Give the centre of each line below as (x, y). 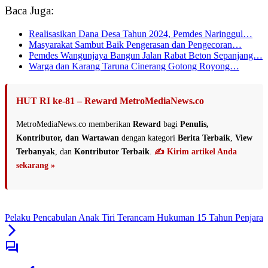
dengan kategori (148, 138)
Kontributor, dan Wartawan (68, 138)
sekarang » (36, 165)
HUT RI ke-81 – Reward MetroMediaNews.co (110, 100)
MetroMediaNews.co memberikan (74, 124)
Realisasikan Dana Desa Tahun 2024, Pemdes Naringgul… (141, 33)
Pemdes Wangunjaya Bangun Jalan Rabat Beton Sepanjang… (146, 55)
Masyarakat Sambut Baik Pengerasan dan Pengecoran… (135, 44)
